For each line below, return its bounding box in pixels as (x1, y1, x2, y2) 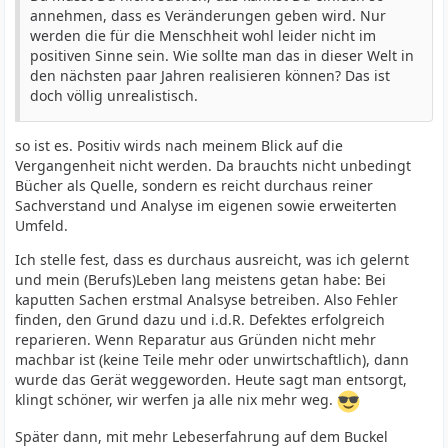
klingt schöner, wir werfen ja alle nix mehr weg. (15, 390, 338, 410)
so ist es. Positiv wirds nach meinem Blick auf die (15, 136, 344, 155)
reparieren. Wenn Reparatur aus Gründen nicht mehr (15, 330, 377, 349)
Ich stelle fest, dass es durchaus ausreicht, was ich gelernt (15, 250, 410, 269)
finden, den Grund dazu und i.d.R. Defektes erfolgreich (15, 310, 386, 329)
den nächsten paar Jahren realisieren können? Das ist (30, 66, 391, 85)
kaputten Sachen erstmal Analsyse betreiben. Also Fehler (15, 290, 399, 309)
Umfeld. (15, 216, 69, 235)
